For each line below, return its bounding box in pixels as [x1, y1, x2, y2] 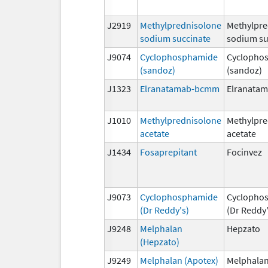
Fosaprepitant [140, 145, 197, 158]
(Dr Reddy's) [140, 203, 189, 216]
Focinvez [227, 145, 262, 158]
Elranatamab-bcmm [140, 82, 220, 95]
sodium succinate [140, 32, 211, 44]
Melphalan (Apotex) [140, 254, 218, 266]
